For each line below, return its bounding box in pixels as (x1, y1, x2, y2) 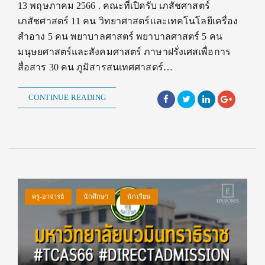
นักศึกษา (83, 193, 109, 201)
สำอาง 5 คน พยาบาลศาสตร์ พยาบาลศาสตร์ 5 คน (18, 31, 222, 42)
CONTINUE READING (28, 93, 106, 102)
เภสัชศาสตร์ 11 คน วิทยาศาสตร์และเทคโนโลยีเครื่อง (18, 16, 238, 27)
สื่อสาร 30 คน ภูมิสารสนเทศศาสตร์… (18, 62, 173, 73)
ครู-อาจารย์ (31, 193, 64, 201)
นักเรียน (127, 193, 151, 201)
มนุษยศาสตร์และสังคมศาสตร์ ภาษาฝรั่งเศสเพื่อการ (18, 47, 231, 57)
